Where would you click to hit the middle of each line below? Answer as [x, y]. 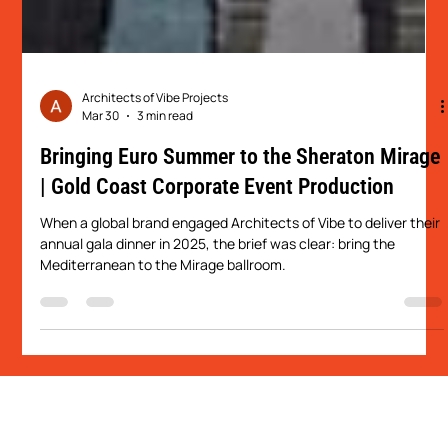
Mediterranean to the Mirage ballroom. [163, 365]
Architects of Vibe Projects [155, 198]
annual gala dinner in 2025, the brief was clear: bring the [218, 344]
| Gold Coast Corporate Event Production [217, 287]
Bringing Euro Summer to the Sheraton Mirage [240, 257]
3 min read [165, 216]
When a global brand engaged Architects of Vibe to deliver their [240, 323]
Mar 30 [101, 216]
